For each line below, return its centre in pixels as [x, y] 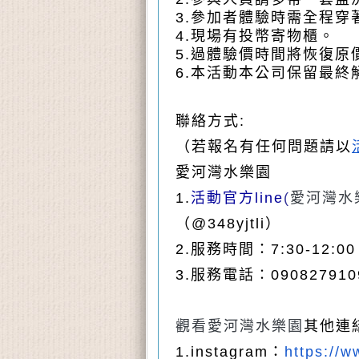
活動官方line [237, 198]
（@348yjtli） [228, 224]
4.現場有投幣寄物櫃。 [255, 36]
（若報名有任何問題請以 [264, 147]
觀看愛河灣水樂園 [240, 327]
